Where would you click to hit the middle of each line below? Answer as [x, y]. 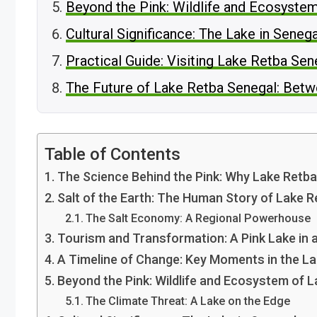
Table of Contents [113, 154]
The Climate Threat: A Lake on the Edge [188, 301]
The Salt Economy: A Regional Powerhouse [198, 219]
